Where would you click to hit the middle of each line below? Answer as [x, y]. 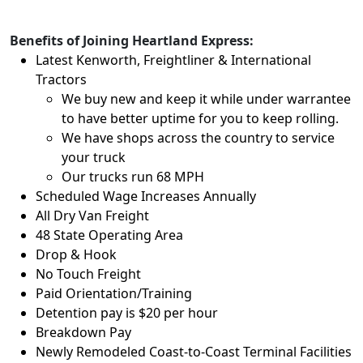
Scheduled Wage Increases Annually [146, 196]
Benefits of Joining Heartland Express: [132, 41]
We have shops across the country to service [198, 138]
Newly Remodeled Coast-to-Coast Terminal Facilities [194, 352]
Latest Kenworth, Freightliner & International [173, 60]
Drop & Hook [76, 254]
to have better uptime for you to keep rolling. [200, 118]
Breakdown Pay [83, 332]
